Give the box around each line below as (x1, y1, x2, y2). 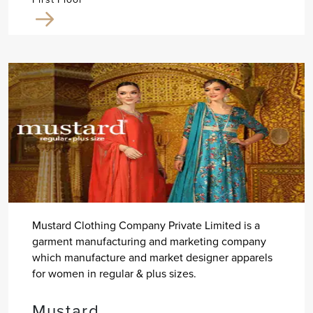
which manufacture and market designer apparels (31, 249, 272, 265)
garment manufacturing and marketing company (31, 233, 266, 249)
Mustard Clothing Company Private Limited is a (31, 217, 260, 233)
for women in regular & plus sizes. (31, 265, 196, 282)
